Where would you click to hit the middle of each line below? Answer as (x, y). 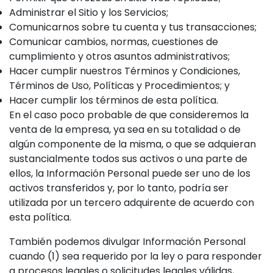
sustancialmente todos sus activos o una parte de (128, 159)
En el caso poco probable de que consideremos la (129, 115)
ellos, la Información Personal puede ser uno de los (130, 173)
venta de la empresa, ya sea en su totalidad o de (125, 129)
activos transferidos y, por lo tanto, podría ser (119, 188)
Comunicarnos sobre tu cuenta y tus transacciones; (133, 27)
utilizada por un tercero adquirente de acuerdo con (132, 203)
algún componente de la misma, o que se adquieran (133, 144)
